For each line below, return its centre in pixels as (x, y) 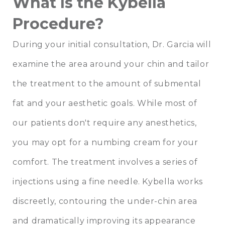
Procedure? (58, 24)
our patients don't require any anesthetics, (105, 123)
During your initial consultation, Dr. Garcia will (112, 45)
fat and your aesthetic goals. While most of (105, 103)
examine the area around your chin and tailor (111, 64)
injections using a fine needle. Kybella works (108, 182)
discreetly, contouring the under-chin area (105, 201)
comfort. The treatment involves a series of (105, 162)
